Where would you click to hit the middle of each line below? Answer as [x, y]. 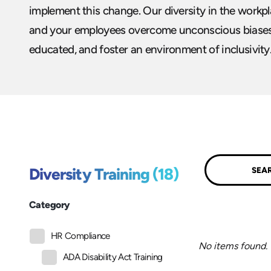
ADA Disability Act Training [113, 257]
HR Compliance [80, 236]
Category [50, 205]
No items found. [233, 246]
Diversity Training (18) [104, 175]
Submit [231, 169]
